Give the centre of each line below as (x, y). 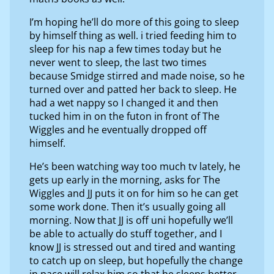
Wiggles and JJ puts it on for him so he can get (134, 193)
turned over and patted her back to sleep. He (133, 89)
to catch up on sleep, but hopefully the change (136, 260)
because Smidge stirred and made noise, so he (137, 76)
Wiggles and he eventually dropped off (118, 129)
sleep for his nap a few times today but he (125, 49)
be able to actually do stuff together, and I (126, 233)
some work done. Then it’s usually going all (128, 206)
